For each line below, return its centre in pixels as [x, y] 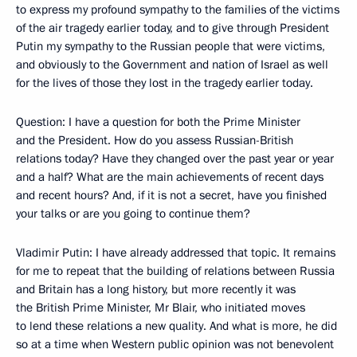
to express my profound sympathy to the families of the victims [178, 10]
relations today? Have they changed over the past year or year [175, 159]
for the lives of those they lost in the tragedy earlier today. [165, 83]
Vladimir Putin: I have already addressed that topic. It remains [176, 253]
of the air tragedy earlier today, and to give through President [173, 28]
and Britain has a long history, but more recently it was [156, 289]
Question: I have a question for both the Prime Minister [158, 122]
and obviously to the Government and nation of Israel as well [172, 65]
